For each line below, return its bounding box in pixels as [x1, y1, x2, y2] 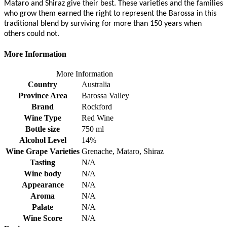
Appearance [21, 180, 64, 190]
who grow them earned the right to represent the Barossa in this [4, 9, 216, 18]
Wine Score [23, 214, 62, 223]
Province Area [18, 91, 67, 100]
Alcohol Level [19, 136, 66, 145]
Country [28, 80, 57, 89]
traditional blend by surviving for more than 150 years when [4, 19, 202, 28]
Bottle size [25, 125, 60, 134]
